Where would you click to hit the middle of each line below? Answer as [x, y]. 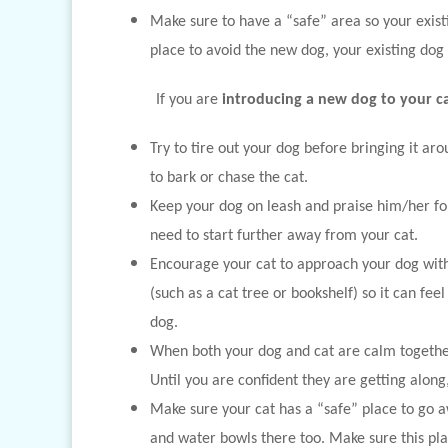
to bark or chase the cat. [229, 178]
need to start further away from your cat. [284, 236]
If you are [189, 100]
